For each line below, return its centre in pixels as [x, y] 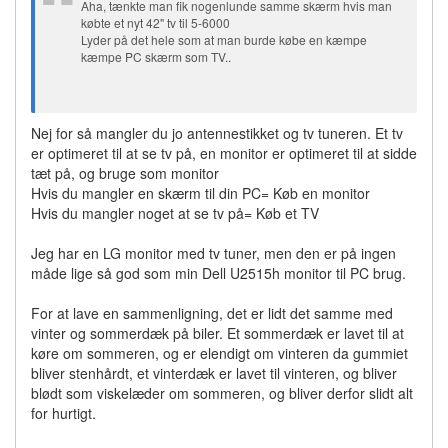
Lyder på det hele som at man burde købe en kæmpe [224, 39]
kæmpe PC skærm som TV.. [156, 56]
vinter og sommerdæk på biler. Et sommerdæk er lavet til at [217, 333]
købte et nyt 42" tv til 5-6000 [155, 22]
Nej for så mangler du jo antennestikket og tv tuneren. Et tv [217, 133]
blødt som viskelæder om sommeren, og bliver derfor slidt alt [222, 393]
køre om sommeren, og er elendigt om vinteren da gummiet [219, 353]
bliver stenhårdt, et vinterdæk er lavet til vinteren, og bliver [214, 373]
